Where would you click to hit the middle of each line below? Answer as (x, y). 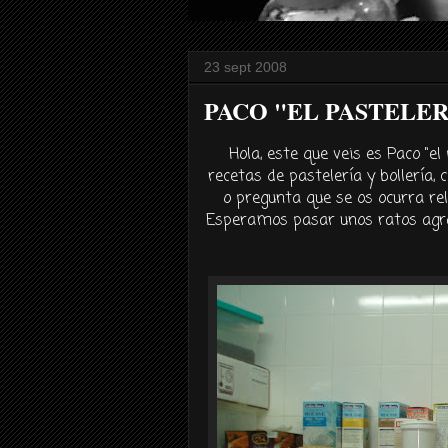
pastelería (325, 177)
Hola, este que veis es (307, 155)
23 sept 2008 (245, 67)
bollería (406, 177)
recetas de (248, 177)
